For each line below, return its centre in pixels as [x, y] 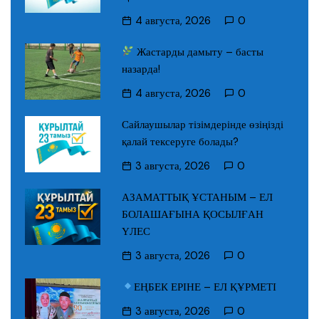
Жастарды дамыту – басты [199, 52]
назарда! [141, 69]
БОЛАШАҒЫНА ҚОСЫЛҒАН [192, 214]
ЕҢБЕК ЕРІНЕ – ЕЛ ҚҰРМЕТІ [205, 287]
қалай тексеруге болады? [180, 141]
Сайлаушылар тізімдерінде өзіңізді [202, 124]
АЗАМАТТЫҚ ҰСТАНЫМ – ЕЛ [197, 197]
